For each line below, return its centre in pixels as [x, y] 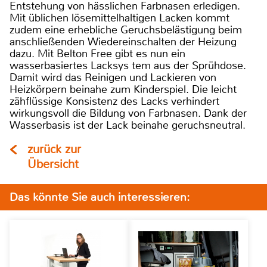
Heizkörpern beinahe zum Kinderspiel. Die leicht [123, 89]
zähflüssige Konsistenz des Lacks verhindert [114, 101]
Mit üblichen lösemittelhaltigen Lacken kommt [119, 18]
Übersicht [53, 164]
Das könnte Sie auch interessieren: [100, 197]
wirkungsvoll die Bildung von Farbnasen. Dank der [128, 113]
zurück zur [54, 149]
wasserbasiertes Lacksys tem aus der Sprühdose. [128, 65]
